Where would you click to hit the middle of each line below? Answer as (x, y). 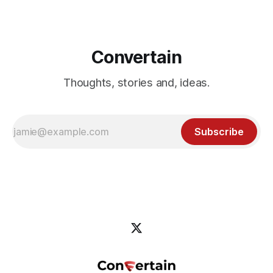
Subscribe (219, 132)
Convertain (136, 57)
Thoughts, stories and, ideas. (136, 83)
